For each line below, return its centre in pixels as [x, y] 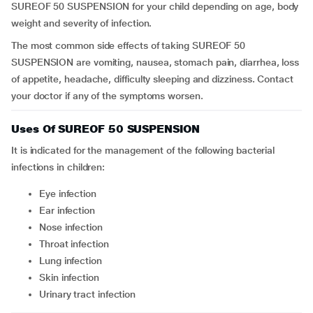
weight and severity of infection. [82, 23]
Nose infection [74, 227]
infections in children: [58, 167]
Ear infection [70, 210]
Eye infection [71, 194]
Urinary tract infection [91, 294]
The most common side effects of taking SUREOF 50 [129, 45]
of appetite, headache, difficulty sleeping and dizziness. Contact [152, 79]
